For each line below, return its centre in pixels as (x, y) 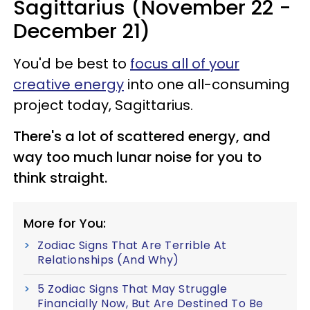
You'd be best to (72, 64)
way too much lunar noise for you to (137, 157)
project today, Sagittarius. (103, 105)
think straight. (60, 178)
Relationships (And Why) (108, 260)
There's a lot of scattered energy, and (142, 136)
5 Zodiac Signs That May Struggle (132, 289)
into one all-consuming (207, 84)
